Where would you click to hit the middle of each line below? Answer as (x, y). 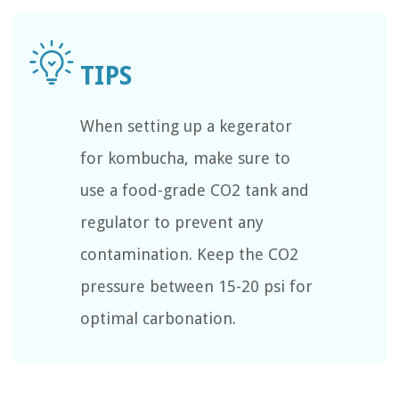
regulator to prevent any (172, 223)
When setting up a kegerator (186, 126)
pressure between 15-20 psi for (196, 287)
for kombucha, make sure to (185, 159)
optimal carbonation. (158, 319)
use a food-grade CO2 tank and (195, 191)
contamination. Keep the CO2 (189, 255)
